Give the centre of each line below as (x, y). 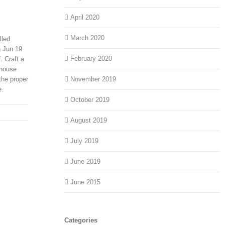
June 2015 (86, 182)
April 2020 (85, 18)
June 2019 (86, 162)
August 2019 (89, 121)
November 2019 (93, 79)
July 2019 (85, 141)
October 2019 (90, 100)
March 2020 (88, 38)
